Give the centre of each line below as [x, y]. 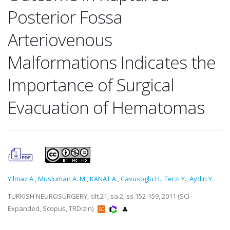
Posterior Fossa [65, 17]
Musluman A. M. [62, 179]
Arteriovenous [60, 40]
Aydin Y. [202, 179]
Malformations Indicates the [112, 62]
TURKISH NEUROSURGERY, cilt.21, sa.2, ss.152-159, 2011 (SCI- [100, 196]
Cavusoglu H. [141, 179]
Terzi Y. [175, 179]
